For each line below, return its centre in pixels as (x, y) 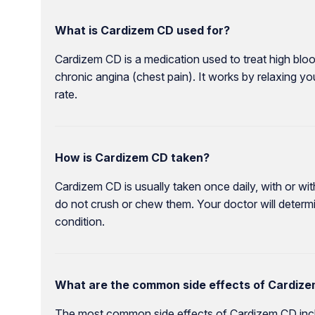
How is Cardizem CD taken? (132, 158)
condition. (79, 222)
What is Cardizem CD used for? (142, 31)
